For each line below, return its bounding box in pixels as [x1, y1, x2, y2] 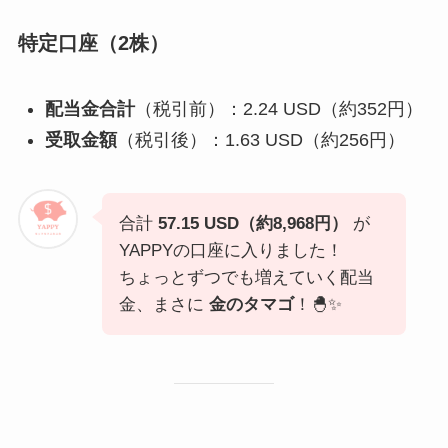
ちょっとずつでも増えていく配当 [118, 267, 374, 287]
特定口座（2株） [17, 31, 169, 54]
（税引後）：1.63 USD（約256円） [116, 129, 405, 150]
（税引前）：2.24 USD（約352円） [134, 99, 423, 120]
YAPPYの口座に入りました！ [118, 240, 343, 260]
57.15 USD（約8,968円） [157, 213, 348, 233]
